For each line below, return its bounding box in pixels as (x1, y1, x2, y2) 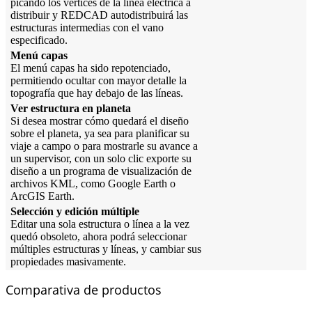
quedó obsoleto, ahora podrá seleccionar (10, 231, 187, 243)
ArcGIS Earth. (10, 190, 75, 203)
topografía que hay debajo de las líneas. (10, 87, 183, 100)
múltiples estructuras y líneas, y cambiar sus (10, 243, 201, 256)
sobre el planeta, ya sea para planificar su (10, 127, 189, 140)
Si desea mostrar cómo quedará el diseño (10, 115, 189, 127)
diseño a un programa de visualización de (10, 165, 192, 178)
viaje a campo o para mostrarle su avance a (10, 140, 198, 153)
